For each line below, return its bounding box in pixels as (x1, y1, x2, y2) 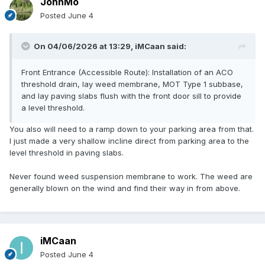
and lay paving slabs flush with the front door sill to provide (21, 91, 241, 101)
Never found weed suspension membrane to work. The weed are (9, 172, 253, 182)
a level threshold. (21, 103, 85, 113)
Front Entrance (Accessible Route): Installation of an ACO (21, 67, 233, 77)
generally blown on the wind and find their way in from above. (9, 183, 240, 193)
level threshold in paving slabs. (9, 148, 124, 158)
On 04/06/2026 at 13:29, (34, 41, 135, 51)
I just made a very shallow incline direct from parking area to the (9, 136, 249, 146)
